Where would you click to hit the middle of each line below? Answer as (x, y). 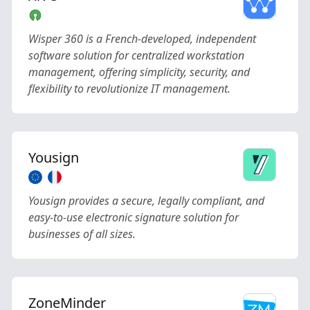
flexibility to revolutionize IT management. (129, 89)
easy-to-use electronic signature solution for (134, 217)
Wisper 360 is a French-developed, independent (142, 39)
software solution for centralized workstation (136, 55)
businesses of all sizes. (82, 234)
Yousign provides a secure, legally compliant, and (146, 201)
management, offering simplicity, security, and (139, 72)
